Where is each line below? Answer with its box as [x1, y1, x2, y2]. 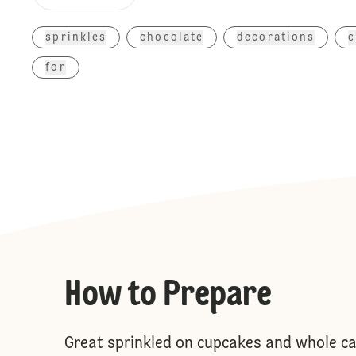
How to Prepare [64, 277, 272, 314]
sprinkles [45, 32, 107, 43]
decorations [237, 32, 315, 43]
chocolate [140, 32, 204, 43]
